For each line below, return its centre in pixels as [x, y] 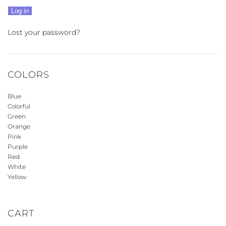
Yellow [17, 177]
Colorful [19, 106]
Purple [18, 147]
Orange [19, 126]
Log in [20, 11]
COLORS [29, 75]
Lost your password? [44, 32]
